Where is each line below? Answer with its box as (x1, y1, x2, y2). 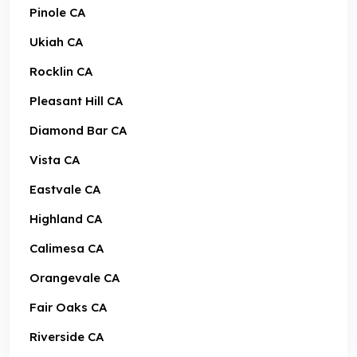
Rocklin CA (29, 63, 92, 79)
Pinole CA (29, 4, 85, 20)
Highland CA (29, 210, 102, 226)
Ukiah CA (29, 33, 83, 49)
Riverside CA (29, 328, 104, 344)
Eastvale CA (29, 181, 100, 197)
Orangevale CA (29, 269, 120, 285)
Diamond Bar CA (29, 122, 127, 138)
